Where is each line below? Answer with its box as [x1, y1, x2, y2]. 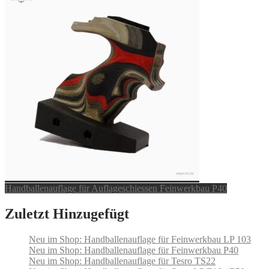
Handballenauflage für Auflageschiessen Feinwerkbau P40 [5, 183, 227, 194]
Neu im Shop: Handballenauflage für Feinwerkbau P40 [29, 245, 238, 256]
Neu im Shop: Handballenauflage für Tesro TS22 [29, 256, 216, 267]
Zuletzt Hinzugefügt [5, 206, 129, 222]
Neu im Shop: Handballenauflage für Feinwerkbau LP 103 [29, 234, 251, 245]
